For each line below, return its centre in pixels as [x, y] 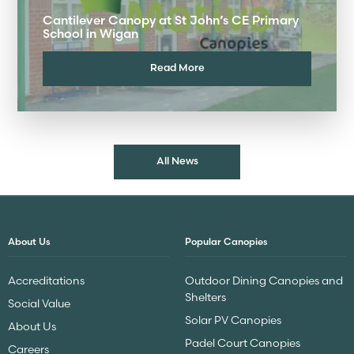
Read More [177, 68]
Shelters [205, 298]
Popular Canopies [226, 242]
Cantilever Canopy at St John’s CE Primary [171, 20]
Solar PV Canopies [233, 320]
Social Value [39, 304]
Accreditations [46, 281]
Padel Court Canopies [243, 343]
